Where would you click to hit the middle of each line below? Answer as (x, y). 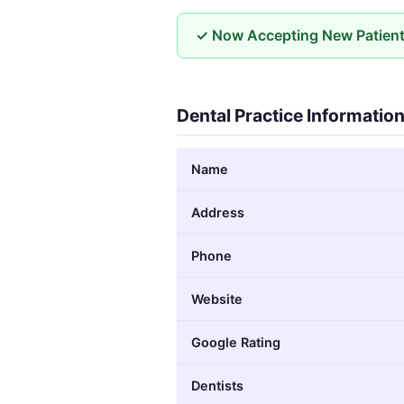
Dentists (217, 385)
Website (217, 298)
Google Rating (236, 342)
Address (218, 212)
